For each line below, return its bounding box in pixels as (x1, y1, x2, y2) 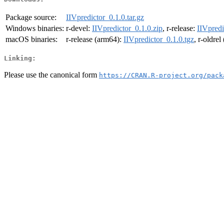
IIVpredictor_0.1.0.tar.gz (66, 13, 144, 22)
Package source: (5, 13, 56, 22)
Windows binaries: (5, 24, 64, 33)
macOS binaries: (5, 35, 57, 44)
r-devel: (66, 24, 92, 33)
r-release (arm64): (66, 35, 123, 44)
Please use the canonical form (4, 70, 99, 79)
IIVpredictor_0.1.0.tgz (123, 35, 194, 44)
